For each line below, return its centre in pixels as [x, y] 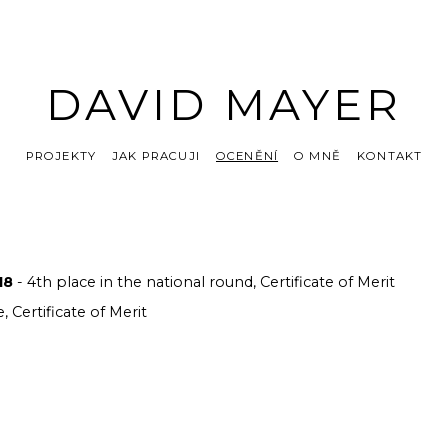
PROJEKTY [61, 156]
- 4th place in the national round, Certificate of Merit [205, 281]
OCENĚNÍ [247, 156]
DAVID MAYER [224, 105]
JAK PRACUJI [156, 156]
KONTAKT [390, 156]
